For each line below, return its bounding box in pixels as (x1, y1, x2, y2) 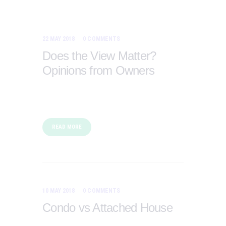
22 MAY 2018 (42, 35, 75, 43)
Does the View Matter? (42, 49, 156, 63)
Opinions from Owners (42, 64, 154, 78)
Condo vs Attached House (42, 201, 173, 215)
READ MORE (52, 124, 82, 131)
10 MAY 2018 (42, 187, 75, 194)
